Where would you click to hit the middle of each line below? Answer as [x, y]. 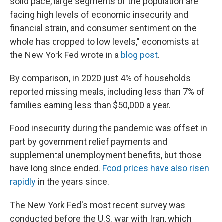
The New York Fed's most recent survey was [98, 205]
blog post [139, 55]
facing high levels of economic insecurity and [99, 15]
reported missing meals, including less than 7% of [107, 91]
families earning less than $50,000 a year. [90, 105]
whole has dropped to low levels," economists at [104, 41]
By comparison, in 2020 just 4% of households [100, 78]
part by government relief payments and [88, 141]
